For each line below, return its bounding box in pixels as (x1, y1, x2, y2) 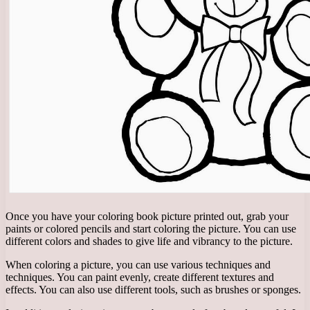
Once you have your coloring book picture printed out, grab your (6, 210, 289, 222)
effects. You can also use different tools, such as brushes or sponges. (6, 283, 301, 295)
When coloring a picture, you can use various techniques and (6, 258, 271, 271)
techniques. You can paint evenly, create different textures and (6, 271, 274, 283)
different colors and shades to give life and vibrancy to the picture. (6, 235, 293, 247)
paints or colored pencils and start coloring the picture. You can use (6, 222, 296, 235)
